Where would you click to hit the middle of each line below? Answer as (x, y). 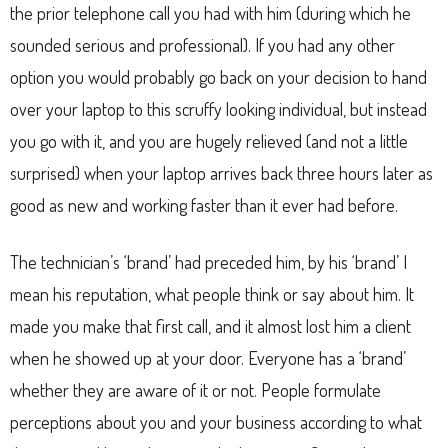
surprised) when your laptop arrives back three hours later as (221, 172)
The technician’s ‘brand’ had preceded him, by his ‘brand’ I (208, 261)
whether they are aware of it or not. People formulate (195, 389)
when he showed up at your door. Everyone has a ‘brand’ (208, 357)
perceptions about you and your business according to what (216, 421)
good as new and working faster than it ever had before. (204, 204)
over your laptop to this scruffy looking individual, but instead (218, 108)
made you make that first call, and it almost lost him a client (210, 325)
